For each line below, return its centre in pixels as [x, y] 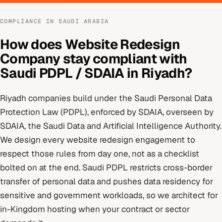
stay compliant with [124, 58]
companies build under [73, 98]
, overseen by [188, 112]
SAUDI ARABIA [84, 22]
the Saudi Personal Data [166, 98]
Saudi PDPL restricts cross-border [147, 168]
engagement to [164, 140]
